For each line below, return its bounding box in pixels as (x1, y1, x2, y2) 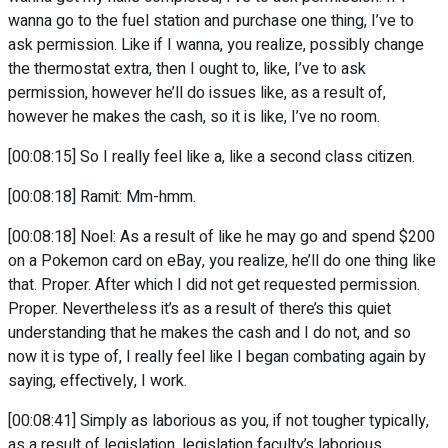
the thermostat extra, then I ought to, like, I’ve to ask (8, 57, 366, 82)
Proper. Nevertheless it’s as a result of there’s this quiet (8, 297, 391, 322)
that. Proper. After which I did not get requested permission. (8, 273, 420, 298)
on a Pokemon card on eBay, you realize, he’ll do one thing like (8, 249, 436, 274)
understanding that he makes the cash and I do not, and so (8, 321, 411, 346)
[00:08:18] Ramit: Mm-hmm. (8, 185, 196, 210)
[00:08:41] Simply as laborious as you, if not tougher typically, (8, 409, 429, 434)
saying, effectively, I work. (8, 369, 187, 394)
